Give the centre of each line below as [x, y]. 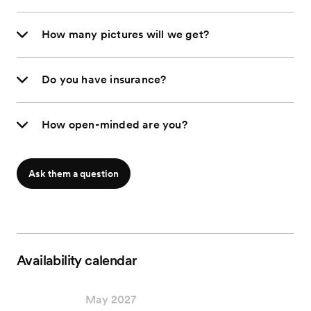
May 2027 [111, 300]
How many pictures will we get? [125, 35]
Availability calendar [77, 261]
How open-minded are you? [115, 125]
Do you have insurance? [104, 80]
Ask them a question [74, 174]
